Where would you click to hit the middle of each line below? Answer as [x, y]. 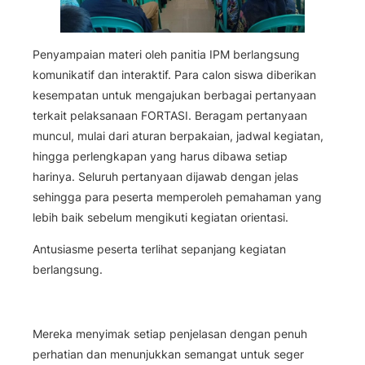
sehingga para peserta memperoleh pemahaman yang [177, 197]
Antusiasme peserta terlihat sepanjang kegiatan [159, 249]
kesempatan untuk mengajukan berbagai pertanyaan [174, 95]
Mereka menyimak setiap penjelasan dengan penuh [170, 333]
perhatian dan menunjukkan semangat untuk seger [168, 354]
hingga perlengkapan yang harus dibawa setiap [160, 156]
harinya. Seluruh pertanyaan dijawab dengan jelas [165, 177]
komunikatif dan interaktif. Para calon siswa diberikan [174, 75]
